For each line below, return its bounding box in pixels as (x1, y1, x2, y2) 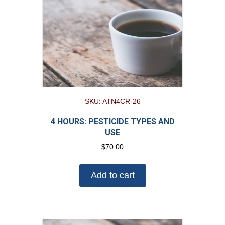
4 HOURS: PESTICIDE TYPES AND (50, 117, 175, 127)
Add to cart (90, 170, 135, 181)
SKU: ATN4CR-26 (84, 98, 141, 106)
